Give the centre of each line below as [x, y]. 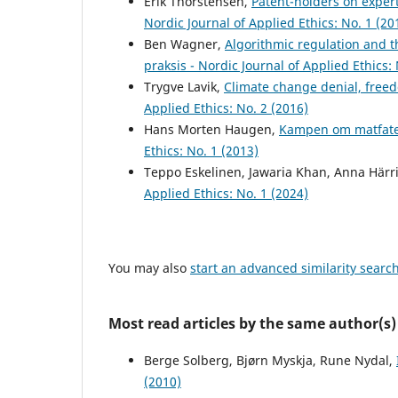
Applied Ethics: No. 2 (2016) [226, 107]
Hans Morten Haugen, [211, 129]
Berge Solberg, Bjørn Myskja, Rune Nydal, [270, 360]
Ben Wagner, [184, 44]
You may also [149, 267]
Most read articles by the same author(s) [252, 323]
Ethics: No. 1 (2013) [201, 150]
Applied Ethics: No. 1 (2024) [226, 193]
